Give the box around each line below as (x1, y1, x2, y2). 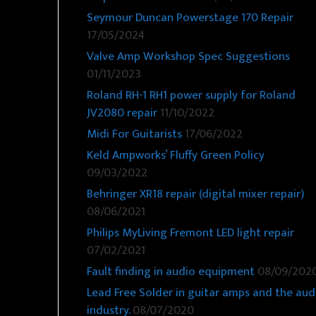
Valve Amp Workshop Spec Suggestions (87, 47, 290, 67)
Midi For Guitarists (87, 124, 182, 145)
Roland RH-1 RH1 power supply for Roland (87, 85, 296, 106)
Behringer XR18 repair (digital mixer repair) (87, 184, 304, 205)
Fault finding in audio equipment (87, 262, 255, 282)
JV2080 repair (87, 103, 157, 123)
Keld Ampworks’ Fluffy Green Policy (87, 145, 265, 166)
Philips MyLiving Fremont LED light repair (87, 223, 294, 243)
